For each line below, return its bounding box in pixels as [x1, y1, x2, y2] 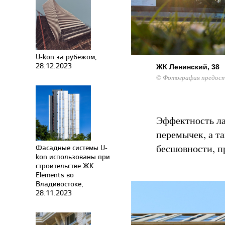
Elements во [36, 170, 74, 179]
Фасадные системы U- [36, 143, 107, 152]
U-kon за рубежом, [36, 52, 97, 61]
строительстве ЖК [36, 161, 93, 170]
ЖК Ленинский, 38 [156, 63, 219, 71]
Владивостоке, [36, 179, 83, 188]
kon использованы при [36, 152, 110, 161]
